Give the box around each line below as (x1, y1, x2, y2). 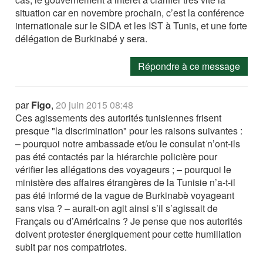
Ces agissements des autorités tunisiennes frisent (15, 111, 222, 124)
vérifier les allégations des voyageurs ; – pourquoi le (15, 163, 232, 176)
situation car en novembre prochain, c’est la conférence (15, 6, 245, 19)
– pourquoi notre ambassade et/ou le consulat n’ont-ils (15, 137, 241, 150)
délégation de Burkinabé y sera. (15, 32, 148, 45)
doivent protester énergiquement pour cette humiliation (15, 227, 242, 241)
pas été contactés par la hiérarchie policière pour (15, 150, 218, 163)
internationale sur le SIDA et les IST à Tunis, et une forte (15, 19, 248, 32)
